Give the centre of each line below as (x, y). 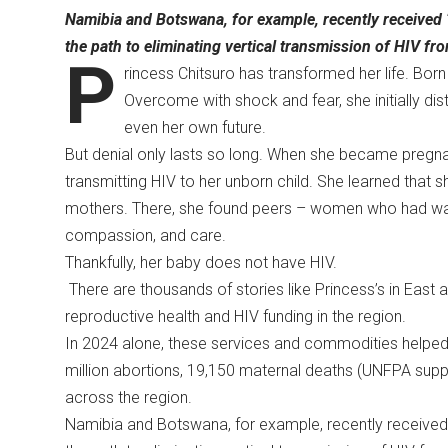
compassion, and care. (149, 236)
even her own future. (198, 128)
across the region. (132, 398)
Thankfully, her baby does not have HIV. (202, 263)
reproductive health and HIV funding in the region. (239, 317)
